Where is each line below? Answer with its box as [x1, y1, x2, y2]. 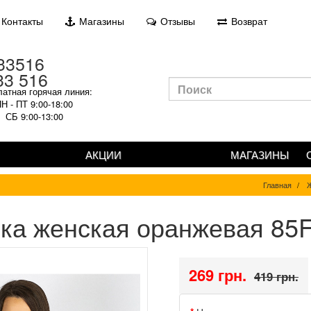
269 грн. [188, 264, 246, 286]
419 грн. [253, 268, 299, 285]
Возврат [228, 14, 267, 28]
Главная [263, 179, 292, 190]
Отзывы [158, 14, 195, 28]
